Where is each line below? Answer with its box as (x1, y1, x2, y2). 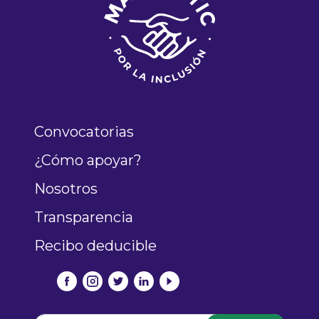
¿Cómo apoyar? (34, 152, 142, 169)
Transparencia (34, 209, 133, 226)
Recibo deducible (34, 237, 157, 254)
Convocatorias (34, 123, 134, 140)
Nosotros (34, 180, 98, 197)
